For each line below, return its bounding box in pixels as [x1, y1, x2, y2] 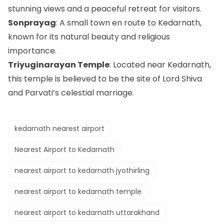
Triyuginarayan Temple [8, 58, 109, 70]
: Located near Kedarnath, [109, 58, 211, 70]
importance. [8, 44, 56, 56]
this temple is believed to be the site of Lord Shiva [8, 72, 202, 84]
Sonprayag [8, 16, 56, 28]
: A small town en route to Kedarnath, [56, 16, 201, 28]
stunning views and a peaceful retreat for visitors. [8, 2, 201, 14]
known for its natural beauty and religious [8, 30, 170, 42]
